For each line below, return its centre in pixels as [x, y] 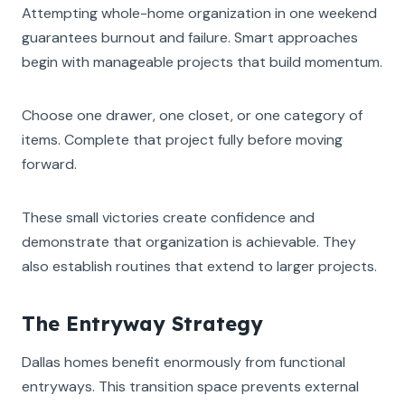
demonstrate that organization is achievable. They [189, 241]
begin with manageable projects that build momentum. [202, 61]
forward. [49, 164]
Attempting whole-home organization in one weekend [199, 13]
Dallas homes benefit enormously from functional [184, 362]
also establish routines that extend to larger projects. [199, 266]
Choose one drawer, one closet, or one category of [192, 115]
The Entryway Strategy [142, 323]
